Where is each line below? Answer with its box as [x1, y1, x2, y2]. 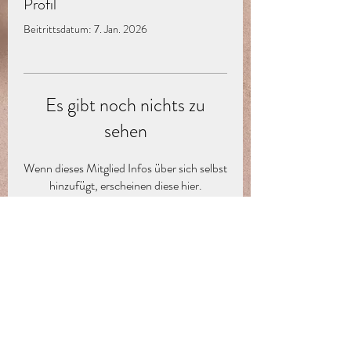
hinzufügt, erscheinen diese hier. [49, 175, 202, 194]
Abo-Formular [8, 251, 107, 276]
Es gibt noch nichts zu [45, 91, 205, 118]
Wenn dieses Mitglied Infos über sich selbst [24, 158, 227, 177]
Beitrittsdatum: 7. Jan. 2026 [24, 20, 147, 37]
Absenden [100, 321, 151, 335]
